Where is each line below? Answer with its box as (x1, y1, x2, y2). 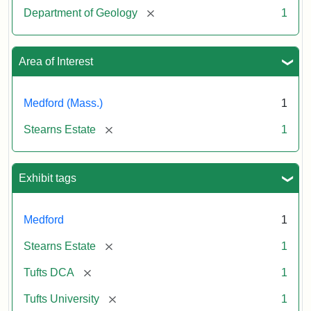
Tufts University (24, 292, 99, 305)
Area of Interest (19, 55, 93, 67)
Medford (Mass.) (24, 96, 103, 109)
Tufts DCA (24, 266, 74, 278)
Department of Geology (24, 6, 137, 19)
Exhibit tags (19, 171, 76, 184)
